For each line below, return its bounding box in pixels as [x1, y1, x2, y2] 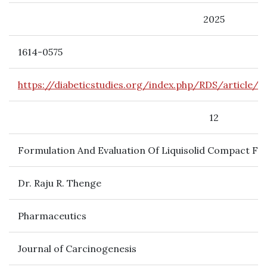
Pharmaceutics [18, 210, 86, 222]
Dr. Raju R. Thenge [18, 177, 101, 189]
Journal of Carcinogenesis [18, 243, 136, 254]
